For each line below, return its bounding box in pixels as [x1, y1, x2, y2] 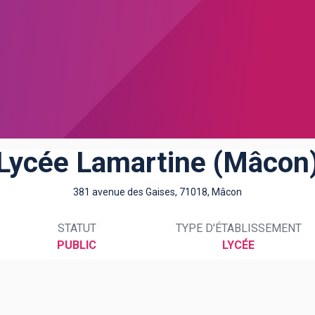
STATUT [57, 221, 96, 235]
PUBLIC [57, 238, 96, 252]
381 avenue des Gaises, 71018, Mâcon [73, 186, 242, 198]
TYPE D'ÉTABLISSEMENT [175, 221, 302, 235]
